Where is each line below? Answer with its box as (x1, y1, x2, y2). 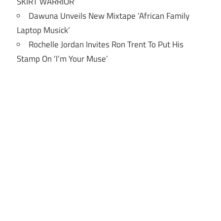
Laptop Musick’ (17, 24, 70, 37)
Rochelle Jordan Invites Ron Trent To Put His (29, 38, 184, 51)
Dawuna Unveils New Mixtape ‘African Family (29, 9, 189, 23)
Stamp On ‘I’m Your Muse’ (17, 52, 108, 66)
